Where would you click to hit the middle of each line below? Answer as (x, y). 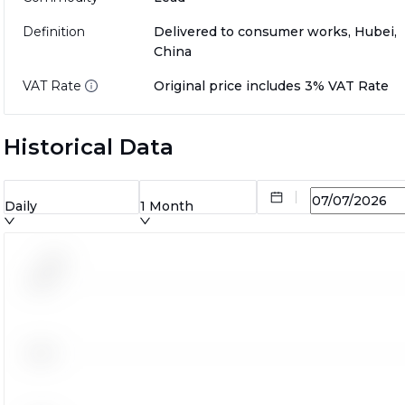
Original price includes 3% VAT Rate (271, 86)
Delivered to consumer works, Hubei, (275, 32)
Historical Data (88, 147)
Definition (53, 32)
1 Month (166, 207)
